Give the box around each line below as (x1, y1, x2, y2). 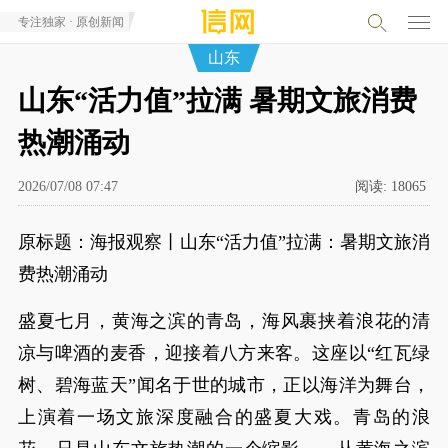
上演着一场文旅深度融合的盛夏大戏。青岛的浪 (17, 407, 431, 427)
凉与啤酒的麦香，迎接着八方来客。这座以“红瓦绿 (17, 343, 431, 363)
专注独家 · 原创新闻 (17, 15, 124, 29)
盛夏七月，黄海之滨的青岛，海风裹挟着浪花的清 (17, 311, 431, 331)
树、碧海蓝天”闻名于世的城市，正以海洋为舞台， (17, 375, 431, 395)
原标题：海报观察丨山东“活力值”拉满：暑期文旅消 (17, 232, 431, 252)
